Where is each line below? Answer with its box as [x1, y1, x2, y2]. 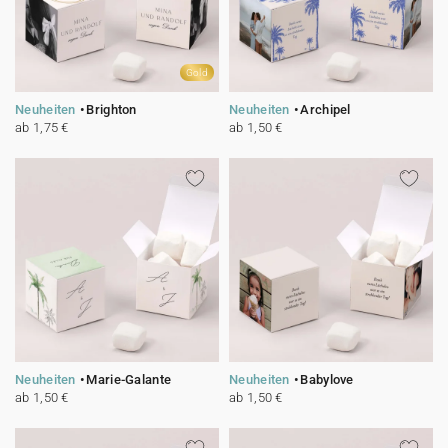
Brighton [86, 102, 137, 117]
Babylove [300, 372, 354, 387]
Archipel [300, 102, 351, 117]
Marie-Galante [86, 372, 172, 387]
